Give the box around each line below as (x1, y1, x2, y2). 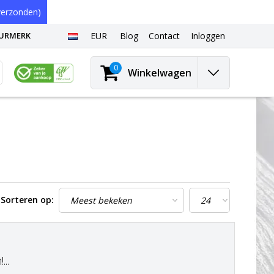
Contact (149, 30, 180, 42)
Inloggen (190, 30, 225, 42)
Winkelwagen (128, 66, 191, 80)
